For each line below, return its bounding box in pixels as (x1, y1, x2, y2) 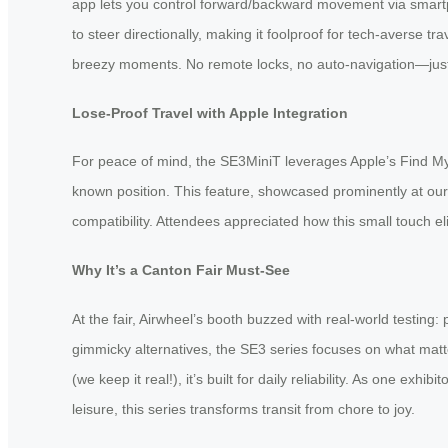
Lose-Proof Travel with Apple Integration (72, 104, 348, 121)
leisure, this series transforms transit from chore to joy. (72, 400, 415, 417)
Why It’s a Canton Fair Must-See (72, 262, 290, 279)
